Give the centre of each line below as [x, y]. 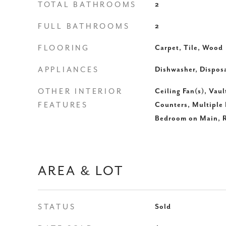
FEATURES [63, 105]
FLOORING [64, 48]
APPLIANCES [69, 70]
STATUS [57, 207]
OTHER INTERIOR [80, 92]
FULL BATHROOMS [84, 26]
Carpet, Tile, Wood [189, 48]
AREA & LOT [81, 171]
